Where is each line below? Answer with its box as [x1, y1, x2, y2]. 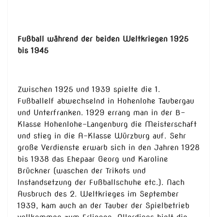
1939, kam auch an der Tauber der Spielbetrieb [17, 201, 189, 211]
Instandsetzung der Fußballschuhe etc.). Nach [17, 178, 185, 187]
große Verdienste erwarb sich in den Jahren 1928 [17, 143, 200, 153]
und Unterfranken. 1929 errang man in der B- [17, 108, 185, 118]
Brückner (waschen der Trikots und [17, 166, 146, 176]
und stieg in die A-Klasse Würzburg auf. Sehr [17, 131, 186, 141]
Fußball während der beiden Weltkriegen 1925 [17, 34, 188, 44]
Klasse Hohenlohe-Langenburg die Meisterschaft [17, 120, 197, 129]
